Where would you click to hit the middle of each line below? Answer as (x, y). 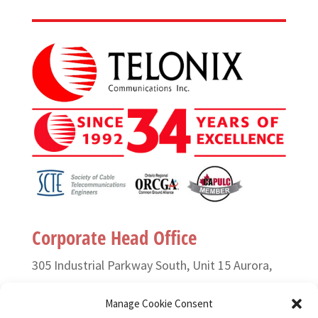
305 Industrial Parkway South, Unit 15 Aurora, (152, 265)
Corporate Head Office (114, 237)
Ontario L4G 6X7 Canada (99, 299)
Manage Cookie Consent (159, 303)
